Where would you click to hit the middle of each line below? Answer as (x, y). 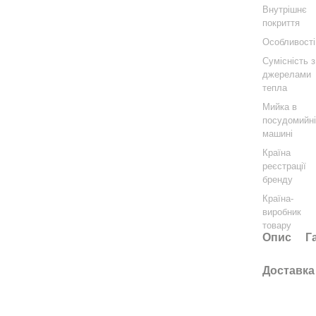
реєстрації (285, 166)
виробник (282, 212)
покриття (281, 23)
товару (277, 225)
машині (278, 134)
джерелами (287, 74)
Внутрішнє (285, 10)
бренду (278, 180)
